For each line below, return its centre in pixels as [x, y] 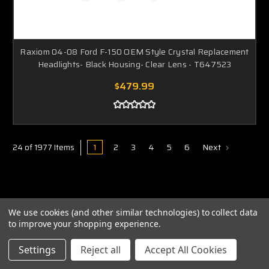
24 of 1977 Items [44, 147]
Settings [37, 250]
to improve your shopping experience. [85, 224]
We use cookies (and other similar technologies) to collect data [133, 212]
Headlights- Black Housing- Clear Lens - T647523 [134, 64]
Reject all [101, 250]
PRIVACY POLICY [135, 260]
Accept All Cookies [186, 250]
